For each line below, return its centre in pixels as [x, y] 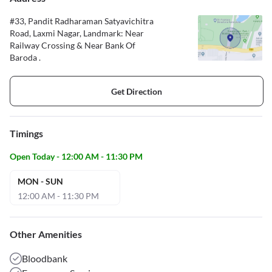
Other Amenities [46, 234]
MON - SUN [40, 182]
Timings [26, 134]
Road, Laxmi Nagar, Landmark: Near [77, 33]
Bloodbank [45, 259]
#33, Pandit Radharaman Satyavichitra [82, 21]
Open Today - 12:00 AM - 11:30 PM [76, 157]
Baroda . [25, 58]
